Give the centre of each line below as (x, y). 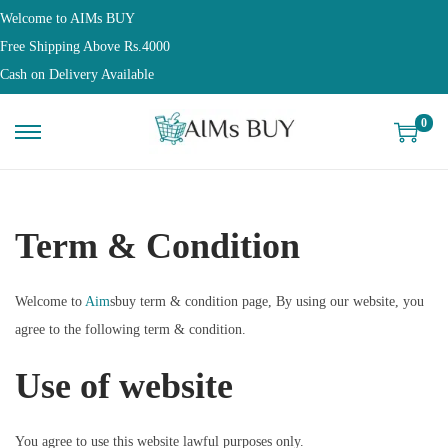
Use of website (124, 386)
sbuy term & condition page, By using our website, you (267, 301)
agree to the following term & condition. (130, 329)
